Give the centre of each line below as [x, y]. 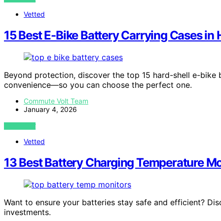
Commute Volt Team [56, 101]
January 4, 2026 [50, 109]
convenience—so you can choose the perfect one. [98, 85]
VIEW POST [20, 126]
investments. [27, 212]
